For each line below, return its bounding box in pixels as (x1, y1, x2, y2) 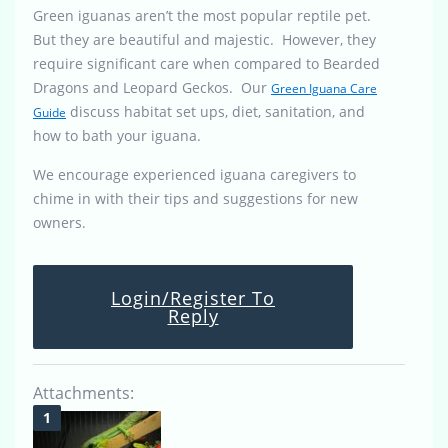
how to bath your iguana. (33, 125, 201, 145)
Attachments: (33, 381, 134, 404)
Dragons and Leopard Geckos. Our (33, 77, 271, 97)
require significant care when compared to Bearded (33, 53, 380, 73)
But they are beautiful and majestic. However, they (33, 29, 376, 49)
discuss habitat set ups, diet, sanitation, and (66, 101, 365, 121)
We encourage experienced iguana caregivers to (33, 164, 356, 184)
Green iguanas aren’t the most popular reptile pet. (33, 5, 375, 25)
